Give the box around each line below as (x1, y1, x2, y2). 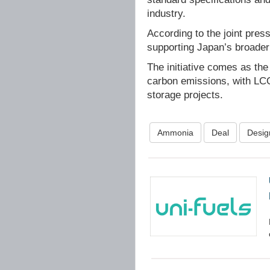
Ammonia (157, 128, 193, 137)
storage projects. (147, 89, 223, 100)
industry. (147, 8, 186, 19)
